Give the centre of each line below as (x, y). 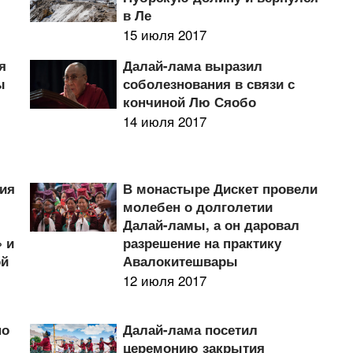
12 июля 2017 (164, 280)
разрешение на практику (202, 243)
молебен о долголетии (197, 206)
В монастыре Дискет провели (220, 188)
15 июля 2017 (164, 34)
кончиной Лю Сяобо (189, 102)
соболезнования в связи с (208, 84)
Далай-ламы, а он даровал (211, 225)
